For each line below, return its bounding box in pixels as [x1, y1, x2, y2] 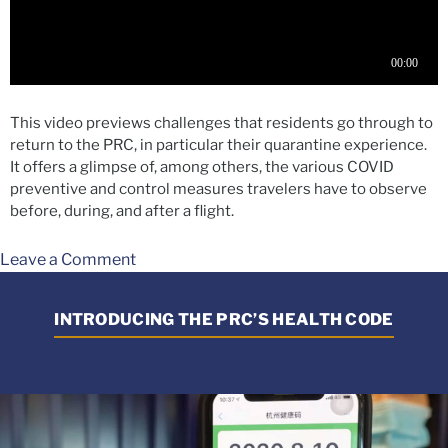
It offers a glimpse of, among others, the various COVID [10, 157, 394, 176]
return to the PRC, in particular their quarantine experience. [10, 135, 427, 154]
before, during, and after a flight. [10, 201, 234, 220]
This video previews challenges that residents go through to [10, 113, 433, 132]
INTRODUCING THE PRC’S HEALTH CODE [54, 309, 394, 329]
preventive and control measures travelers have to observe [10, 179, 427, 198]
